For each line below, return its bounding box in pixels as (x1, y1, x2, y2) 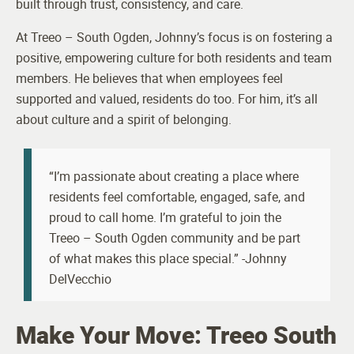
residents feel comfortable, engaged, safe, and (49, 188, 306, 206)
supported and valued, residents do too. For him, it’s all (16, 90, 318, 108)
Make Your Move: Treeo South (16, 318, 337, 351)
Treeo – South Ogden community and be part (49, 229, 301, 247)
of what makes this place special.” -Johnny (49, 250, 288, 268)
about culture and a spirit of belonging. (16, 111, 235, 129)
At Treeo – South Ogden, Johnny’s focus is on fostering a (16, 28, 333, 47)
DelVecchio (49, 270, 112, 288)
